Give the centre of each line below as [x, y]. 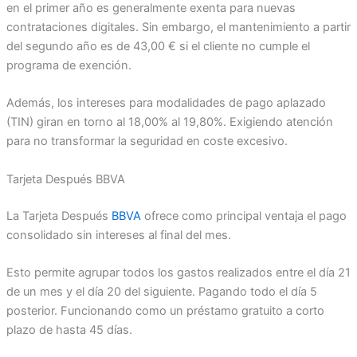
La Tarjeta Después [59, 216]
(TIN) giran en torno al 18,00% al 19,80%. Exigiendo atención [169, 122]
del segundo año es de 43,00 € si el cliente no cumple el [158, 47]
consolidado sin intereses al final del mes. [118, 235]
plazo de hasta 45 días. [69, 330]
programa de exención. [69, 66]
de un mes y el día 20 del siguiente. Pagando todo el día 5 [161, 292]
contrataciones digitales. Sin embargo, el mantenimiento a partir [178, 27]
